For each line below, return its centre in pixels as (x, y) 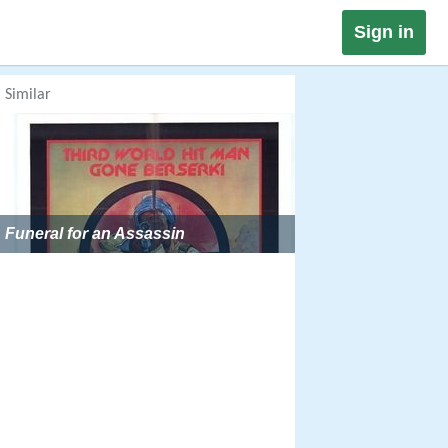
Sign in (384, 32)
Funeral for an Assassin (95, 233)
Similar (28, 95)
